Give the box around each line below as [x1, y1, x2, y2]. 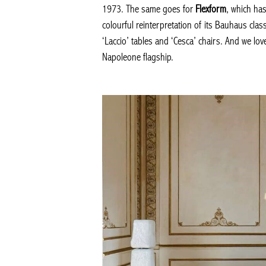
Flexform [195, 3, 226, 16]
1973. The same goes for [102, 3, 195, 16]
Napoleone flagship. [102, 51, 173, 64]
